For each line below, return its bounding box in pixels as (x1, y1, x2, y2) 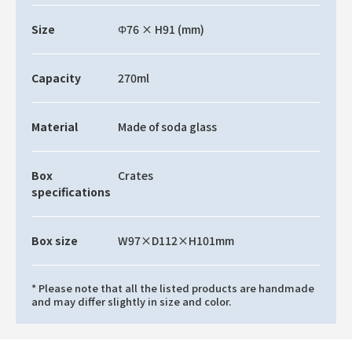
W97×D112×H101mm (118, 233, 235, 248)
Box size (31, 233, 78, 248)
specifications (31, 184, 111, 200)
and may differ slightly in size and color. (31, 294, 231, 309)
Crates (118, 167, 154, 183)
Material (31, 119, 78, 134)
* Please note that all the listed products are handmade (31, 280, 314, 295)
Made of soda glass (118, 119, 218, 134)
